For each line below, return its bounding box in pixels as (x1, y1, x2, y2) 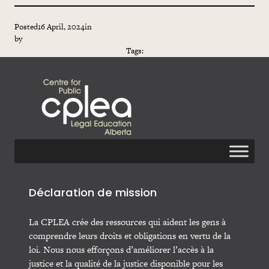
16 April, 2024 (38, 21, 85, 33)
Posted (14, 21, 38, 33)
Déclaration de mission (29, 188, 157, 200)
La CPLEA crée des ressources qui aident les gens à (29, 216, 226, 229)
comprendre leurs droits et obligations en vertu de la (29, 229, 231, 243)
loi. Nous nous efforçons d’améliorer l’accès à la (29, 243, 214, 256)
